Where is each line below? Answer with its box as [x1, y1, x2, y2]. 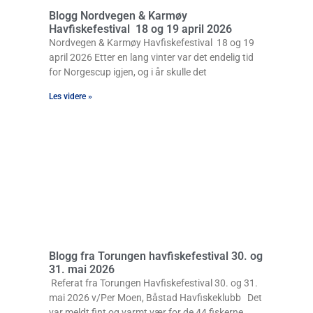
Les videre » [49, 92, 92, 102]
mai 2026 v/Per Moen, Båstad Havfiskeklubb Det [49, 292, 262, 304]
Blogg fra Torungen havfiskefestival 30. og [49, 249, 263, 263]
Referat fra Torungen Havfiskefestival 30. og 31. [49, 277, 258, 289]
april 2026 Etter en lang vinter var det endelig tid [49, 52, 254, 64]
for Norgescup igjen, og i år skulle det [49, 66, 207, 78]
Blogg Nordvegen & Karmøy [49, 9, 187, 23]
